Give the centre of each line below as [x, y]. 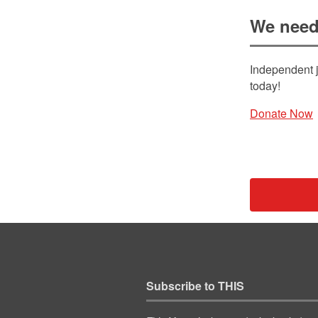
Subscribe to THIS [195, 286]
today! [265, 85]
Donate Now [281, 113]
